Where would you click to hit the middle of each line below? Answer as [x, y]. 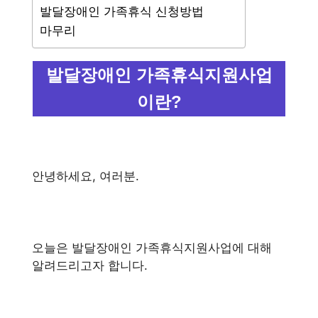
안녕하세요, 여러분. [86, 176]
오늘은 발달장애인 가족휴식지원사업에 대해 [152, 247]
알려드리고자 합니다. [90, 265]
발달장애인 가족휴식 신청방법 [122, 11]
